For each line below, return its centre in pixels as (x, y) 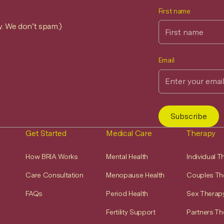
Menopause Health (135, 175)
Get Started (46, 133)
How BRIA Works (52, 156)
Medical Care (129, 133)
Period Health (127, 193)
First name (174, 11)
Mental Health (127, 156)
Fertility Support (131, 212)
